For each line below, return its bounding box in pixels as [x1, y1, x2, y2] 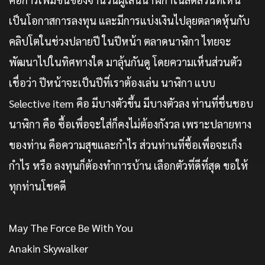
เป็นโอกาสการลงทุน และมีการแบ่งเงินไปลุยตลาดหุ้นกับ [9, 14, 250, 28]
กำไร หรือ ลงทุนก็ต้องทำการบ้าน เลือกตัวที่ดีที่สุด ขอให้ [9, 159, 248, 173]
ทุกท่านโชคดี [9, 179, 66, 193]
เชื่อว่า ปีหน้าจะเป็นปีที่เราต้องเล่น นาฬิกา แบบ [9, 76, 215, 90]
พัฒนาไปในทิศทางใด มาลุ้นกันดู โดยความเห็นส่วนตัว [9, 55, 242, 69]
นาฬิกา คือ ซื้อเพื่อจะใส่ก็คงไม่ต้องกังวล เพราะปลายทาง [9, 117, 251, 131]
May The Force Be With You [9, 221, 133, 235]
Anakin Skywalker [9, 241, 88, 256]
